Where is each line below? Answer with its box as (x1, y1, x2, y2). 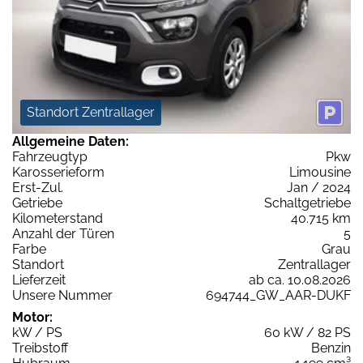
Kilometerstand (12, 211, 103, 227)
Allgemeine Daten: (12, 134, 129, 150)
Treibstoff (12, 340, 68, 357)
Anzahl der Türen (12, 226, 114, 242)
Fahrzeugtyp (12, 149, 88, 165)
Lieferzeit (12, 272, 66, 288)
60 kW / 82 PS (264, 325, 351, 341)
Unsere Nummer (12, 288, 113, 304)
